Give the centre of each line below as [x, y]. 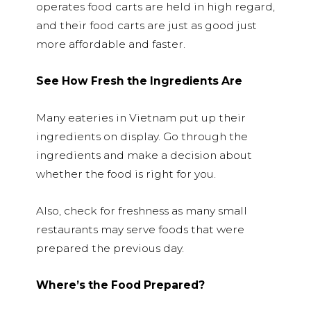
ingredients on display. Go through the [142, 136]
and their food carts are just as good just [146, 25]
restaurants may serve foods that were [140, 229]
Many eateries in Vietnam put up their [141, 117]
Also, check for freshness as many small [142, 210]
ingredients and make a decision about [144, 155]
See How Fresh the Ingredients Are [141, 81]
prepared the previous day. [110, 248]
